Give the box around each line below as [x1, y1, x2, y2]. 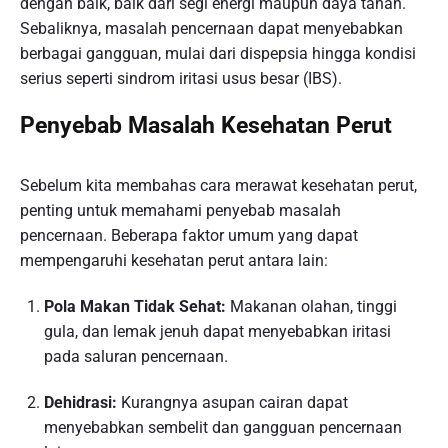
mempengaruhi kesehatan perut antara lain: [20, 251, 328, 271]
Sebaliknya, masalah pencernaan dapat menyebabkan [20, 19, 403, 39]
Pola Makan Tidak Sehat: [44, 297, 226, 317]
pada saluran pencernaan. [44, 347, 228, 367]
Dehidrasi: [44, 392, 117, 412]
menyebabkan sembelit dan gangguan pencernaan [44, 417, 402, 437]
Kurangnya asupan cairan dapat [117, 392, 348, 412]
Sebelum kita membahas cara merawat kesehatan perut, [20, 176, 417, 196]
